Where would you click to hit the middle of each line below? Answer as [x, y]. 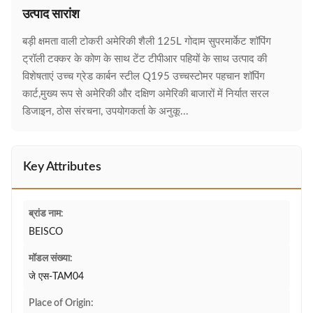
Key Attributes [62, 167]
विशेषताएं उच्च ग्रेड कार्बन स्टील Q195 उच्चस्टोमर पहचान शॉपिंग [144, 77]
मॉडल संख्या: [51, 259]
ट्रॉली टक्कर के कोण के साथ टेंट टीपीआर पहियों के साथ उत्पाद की [145, 59]
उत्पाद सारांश [51, 15]
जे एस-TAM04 [56, 277]
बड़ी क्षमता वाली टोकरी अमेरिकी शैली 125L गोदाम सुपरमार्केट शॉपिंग [147, 42]
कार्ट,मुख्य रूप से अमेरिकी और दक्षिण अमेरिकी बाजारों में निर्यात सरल [146, 94]
